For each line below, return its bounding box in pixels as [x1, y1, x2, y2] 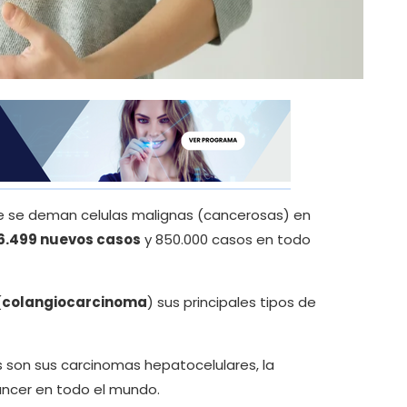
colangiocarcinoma [2, 293, 147, 313]
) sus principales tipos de [147, 293, 316, 313]
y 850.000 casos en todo [141, 230, 311, 250]
